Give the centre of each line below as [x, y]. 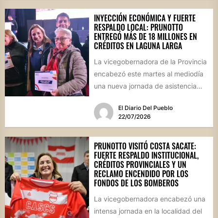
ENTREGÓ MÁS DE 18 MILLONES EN [145, 36]
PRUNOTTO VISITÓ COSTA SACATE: [145, 146]
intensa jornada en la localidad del [148, 211]
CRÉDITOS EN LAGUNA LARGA [138, 45]
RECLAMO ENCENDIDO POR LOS [141, 173]
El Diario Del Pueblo [145, 108]
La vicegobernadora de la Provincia [150, 61]
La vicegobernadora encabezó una [149, 199]
